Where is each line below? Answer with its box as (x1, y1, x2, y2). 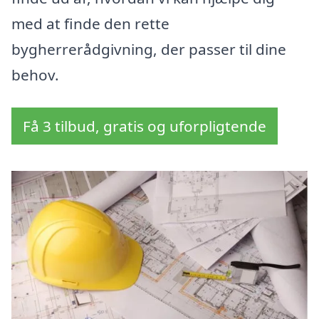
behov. (11, 65, 59, 85)
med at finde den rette (11, 14, 169, 34)
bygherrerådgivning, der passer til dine (11, 39, 286, 60)
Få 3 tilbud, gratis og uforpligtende (23, 116, 266, 137)
